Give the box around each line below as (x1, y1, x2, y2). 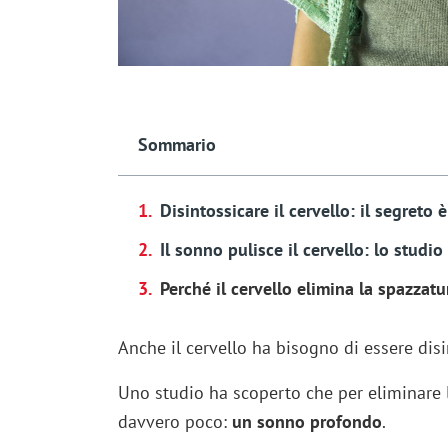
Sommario (137, 133, 216, 157)
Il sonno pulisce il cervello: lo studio (159, 238, 443, 262)
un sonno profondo (231, 410, 382, 434)
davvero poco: (117, 410, 232, 434)
